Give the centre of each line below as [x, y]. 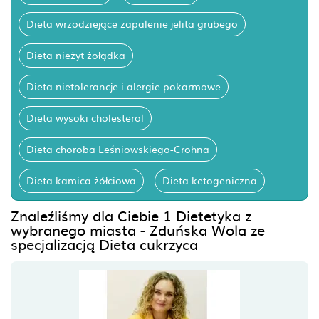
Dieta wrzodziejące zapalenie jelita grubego [132, 23]
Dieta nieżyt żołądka [76, 55]
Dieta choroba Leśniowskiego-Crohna [118, 149]
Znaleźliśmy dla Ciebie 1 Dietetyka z [131, 215]
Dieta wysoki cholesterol [85, 117]
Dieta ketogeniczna [210, 180]
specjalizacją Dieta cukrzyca [104, 244]
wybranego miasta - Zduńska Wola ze [138, 229]
